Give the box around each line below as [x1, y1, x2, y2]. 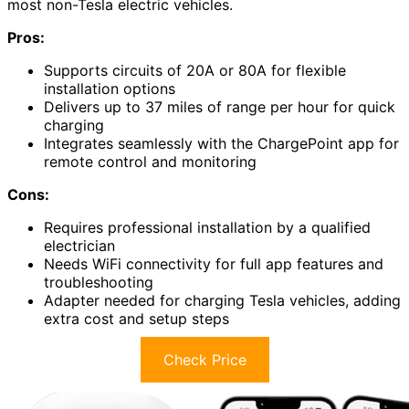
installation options [44, 79, 175, 99]
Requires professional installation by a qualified [44, 218, 371, 237]
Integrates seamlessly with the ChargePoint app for [44, 134, 399, 153]
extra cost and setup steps [44, 309, 229, 329]
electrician [44, 236, 115, 256]
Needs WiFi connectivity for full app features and [44, 255, 383, 274]
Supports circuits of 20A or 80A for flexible [44, 61, 346, 80]
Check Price [163, 351, 246, 370]
